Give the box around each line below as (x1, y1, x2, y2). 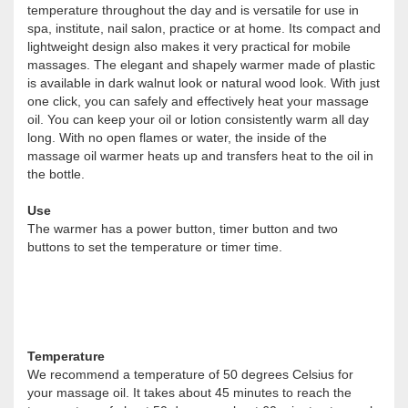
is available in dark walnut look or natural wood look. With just (27, 75, 380, 90)
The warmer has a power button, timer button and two (27, 220, 338, 236)
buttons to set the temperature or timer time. (27, 239, 282, 254)
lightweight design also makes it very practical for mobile (27, 38, 351, 54)
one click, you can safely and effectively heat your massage (27, 93, 369, 108)
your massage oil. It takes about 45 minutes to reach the (27, 384, 352, 400)
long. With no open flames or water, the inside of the (27, 129, 327, 145)
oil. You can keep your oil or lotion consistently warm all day (27, 111, 369, 127)
